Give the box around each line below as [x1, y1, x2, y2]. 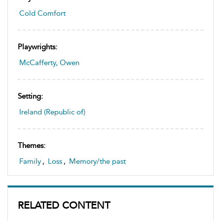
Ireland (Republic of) [19, 108, 85, 116]
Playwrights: [18, 42, 57, 51]
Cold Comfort [19, 9, 66, 18]
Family [19, 157, 41, 166]
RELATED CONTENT [18, 199, 110, 211]
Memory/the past [69, 157, 126, 166]
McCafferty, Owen [19, 58, 79, 67]
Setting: [18, 92, 43, 101]
